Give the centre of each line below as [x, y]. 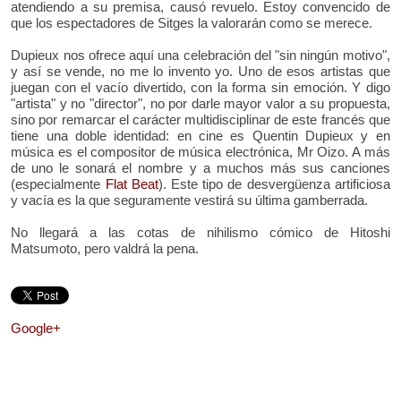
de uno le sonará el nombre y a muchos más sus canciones [200, 167]
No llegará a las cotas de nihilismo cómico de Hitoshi [200, 232]
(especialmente [58, 183]
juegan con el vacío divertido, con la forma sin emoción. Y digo [200, 87]
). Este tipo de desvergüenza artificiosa [274, 183]
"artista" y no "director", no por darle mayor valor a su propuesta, [200, 103]
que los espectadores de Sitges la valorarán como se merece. [192, 22]
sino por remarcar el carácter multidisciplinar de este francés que [200, 119]
